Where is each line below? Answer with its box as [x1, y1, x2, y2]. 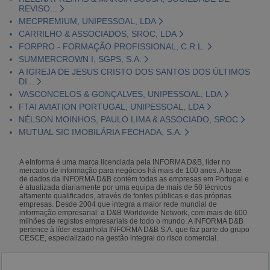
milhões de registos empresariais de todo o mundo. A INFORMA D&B [19, 216, 244, 225]
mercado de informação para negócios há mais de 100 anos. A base [19, 166, 242, 175]
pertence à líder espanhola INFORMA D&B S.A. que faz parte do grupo [19, 225, 250, 234]
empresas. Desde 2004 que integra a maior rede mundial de [19, 199, 218, 209]
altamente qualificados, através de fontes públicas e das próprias [19, 191, 232, 200]
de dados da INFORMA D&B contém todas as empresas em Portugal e [19, 174, 250, 183]
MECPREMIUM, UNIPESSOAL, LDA [18, 16, 156, 26]
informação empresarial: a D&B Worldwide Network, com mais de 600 [19, 208, 248, 217]
